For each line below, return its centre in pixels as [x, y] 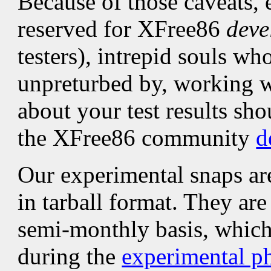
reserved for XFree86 [122, 28]
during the [70, 256]
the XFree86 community [137, 137]
